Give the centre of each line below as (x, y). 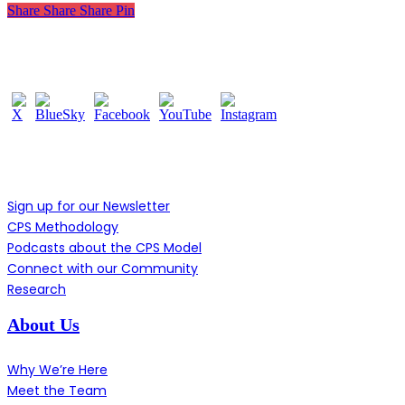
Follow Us (46, 53)
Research (37, 290)
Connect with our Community (103, 269)
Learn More (54, 161)
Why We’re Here (57, 369)
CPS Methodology (63, 227)
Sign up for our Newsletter (89, 207)
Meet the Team (57, 390)
